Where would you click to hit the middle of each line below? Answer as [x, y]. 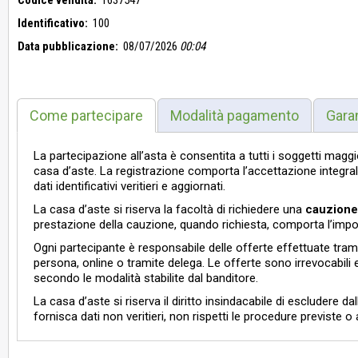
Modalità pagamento [235, 116]
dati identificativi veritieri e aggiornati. [129, 187]
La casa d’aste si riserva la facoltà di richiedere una [169, 210]
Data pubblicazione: [68, 47]
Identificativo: [53, 24]
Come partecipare [86, 116]
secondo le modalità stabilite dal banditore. [146, 278]
